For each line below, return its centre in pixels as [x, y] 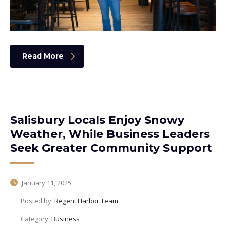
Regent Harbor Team [86, 201]
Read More [43, 56]
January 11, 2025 [46, 183]
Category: [36, 219]
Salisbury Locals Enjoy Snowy [97, 120]
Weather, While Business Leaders [110, 134]
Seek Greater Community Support [111, 148]
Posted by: [38, 201]
